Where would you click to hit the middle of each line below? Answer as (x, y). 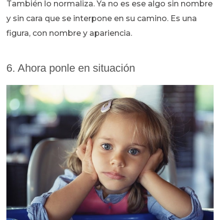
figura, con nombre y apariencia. (71, 33)
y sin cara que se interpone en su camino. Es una (102, 18)
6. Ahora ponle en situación (71, 68)
